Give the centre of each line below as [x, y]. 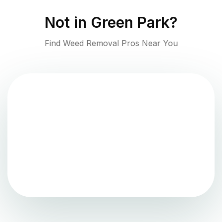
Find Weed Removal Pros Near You [111, 43]
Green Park [130, 23]
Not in [68, 23]
